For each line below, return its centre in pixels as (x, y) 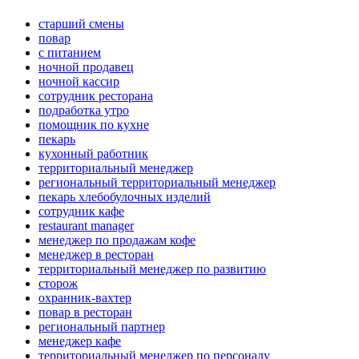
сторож (58, 284)
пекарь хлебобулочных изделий (125, 197)
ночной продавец (86, 67)
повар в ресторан (85, 313)
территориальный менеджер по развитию (152, 269)
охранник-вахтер (85, 298)
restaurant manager (86, 226)
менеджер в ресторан (96, 255)
